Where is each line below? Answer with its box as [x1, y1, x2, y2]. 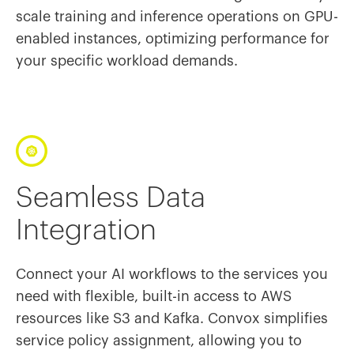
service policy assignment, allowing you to [16, 333, 302, 348]
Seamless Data [16, 184, 205, 213]
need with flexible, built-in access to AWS [16, 289, 292, 303]
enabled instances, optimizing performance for [16, 32, 330, 46]
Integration [16, 217, 156, 245]
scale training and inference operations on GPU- [16, 9, 338, 24]
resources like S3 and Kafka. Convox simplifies [16, 311, 328, 326]
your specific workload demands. [16, 54, 238, 68]
